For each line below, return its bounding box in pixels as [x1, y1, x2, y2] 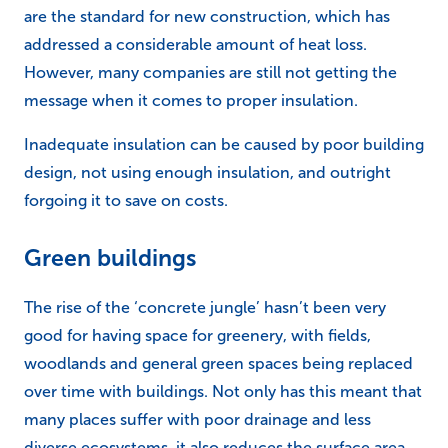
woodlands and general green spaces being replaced [24, 355, 413, 373]
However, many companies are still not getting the [24, 64, 397, 82]
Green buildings [24, 245, 196, 272]
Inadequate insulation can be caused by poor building [24, 136, 424, 154]
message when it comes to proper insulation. [24, 92, 358, 110]
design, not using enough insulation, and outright [24, 164, 391, 182]
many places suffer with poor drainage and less [24, 411, 371, 429]
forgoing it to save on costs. [24, 192, 228, 210]
